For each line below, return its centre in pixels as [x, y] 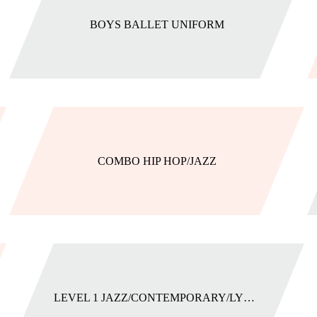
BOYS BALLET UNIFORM [157, 24]
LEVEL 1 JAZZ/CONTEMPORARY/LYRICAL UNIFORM [249, 298]
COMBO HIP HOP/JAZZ [157, 161]
